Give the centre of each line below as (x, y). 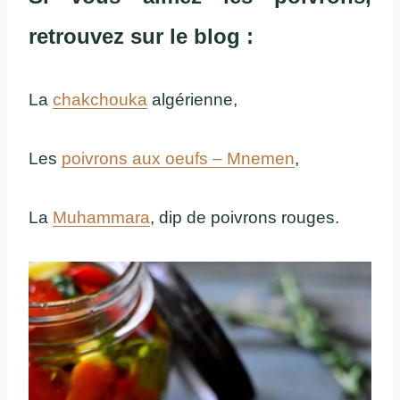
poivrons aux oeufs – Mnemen (178, 158)
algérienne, (192, 99)
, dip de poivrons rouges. (245, 217)
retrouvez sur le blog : (141, 36)
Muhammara (101, 217)
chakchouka (100, 99)
